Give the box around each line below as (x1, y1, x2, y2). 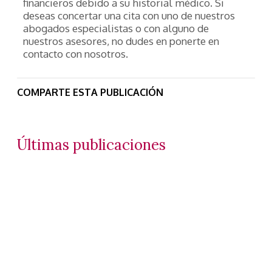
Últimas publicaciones (17, 135, 166, 154)
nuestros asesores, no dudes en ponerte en (23, 35, 219, 47)
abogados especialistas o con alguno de (23, 22, 209, 35)
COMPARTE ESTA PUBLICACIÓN (17, 86, 163, 98)
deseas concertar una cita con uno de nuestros (23, 9, 235, 22)
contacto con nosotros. (23, 47, 128, 60)
